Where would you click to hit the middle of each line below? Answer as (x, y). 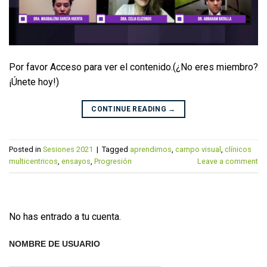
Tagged (116, 150)
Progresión (113, 162)
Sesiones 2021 (68, 150)
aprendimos (151, 150)
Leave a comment (228, 162)
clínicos (238, 150)
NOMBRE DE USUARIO (55, 244)
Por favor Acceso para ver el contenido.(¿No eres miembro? (133, 67)
